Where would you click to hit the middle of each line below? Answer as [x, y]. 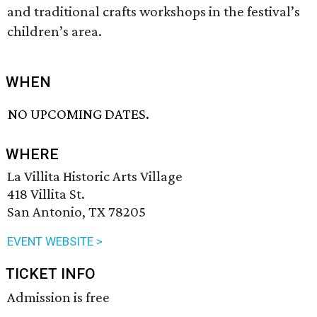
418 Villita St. [46, 194]
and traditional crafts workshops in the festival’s [154, 11]
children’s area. [54, 31]
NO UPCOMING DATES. [79, 114]
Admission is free [58, 298]
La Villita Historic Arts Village [95, 177]
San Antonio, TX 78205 [76, 212]
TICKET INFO [51, 274]
